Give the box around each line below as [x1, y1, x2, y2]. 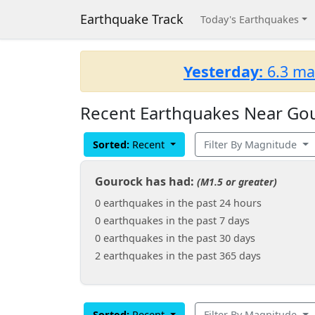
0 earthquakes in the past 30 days [95, 231, 255, 245]
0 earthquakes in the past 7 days [95, 214, 250, 227]
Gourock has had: [95, 174, 197, 189]
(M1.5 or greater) [197, 175, 277, 188]
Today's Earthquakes [200, 13, 299, 26]
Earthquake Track [80, 11, 184, 27]
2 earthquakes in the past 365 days [95, 249, 261, 262]
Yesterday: [184, 61, 263, 82]
